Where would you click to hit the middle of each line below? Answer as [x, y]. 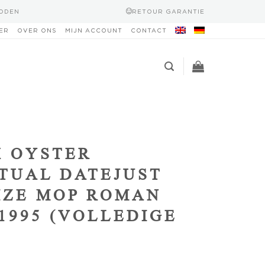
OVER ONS [37, 30]
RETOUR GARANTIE [168, 11]
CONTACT [149, 30]
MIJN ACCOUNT [94, 30]
